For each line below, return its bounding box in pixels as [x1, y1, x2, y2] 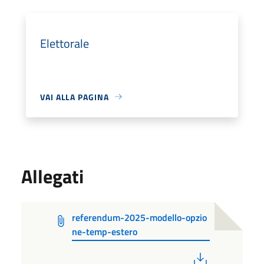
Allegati [21, 161, 84, 190]
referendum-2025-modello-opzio [72, 210, 207, 225]
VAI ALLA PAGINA [40, 90, 109, 103]
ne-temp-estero [72, 224, 138, 239]
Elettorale [40, 34, 89, 52]
